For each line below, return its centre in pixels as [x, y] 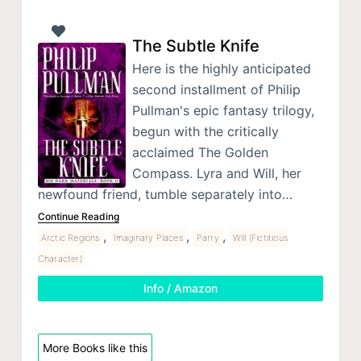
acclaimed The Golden [200, 153]
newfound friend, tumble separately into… [165, 195]
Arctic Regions [70, 238]
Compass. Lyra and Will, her [216, 174]
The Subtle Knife [195, 46]
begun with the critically [205, 132]
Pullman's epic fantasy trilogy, [223, 111]
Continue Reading [78, 217]
